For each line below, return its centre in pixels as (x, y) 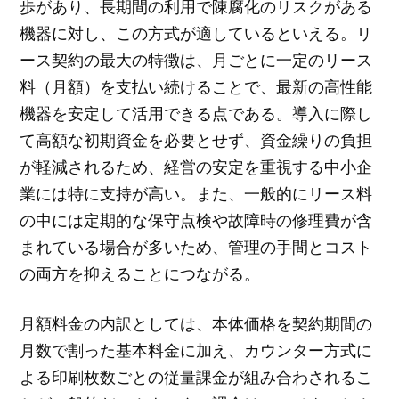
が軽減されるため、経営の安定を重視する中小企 (196, 166)
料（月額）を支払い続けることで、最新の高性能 (196, 86)
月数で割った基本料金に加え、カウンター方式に (196, 350)
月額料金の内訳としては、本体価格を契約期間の (196, 324)
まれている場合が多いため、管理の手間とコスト (196, 246)
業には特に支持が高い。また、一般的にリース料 (196, 193)
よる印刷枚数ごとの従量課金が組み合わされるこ (196, 377)
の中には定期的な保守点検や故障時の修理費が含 (196, 220)
